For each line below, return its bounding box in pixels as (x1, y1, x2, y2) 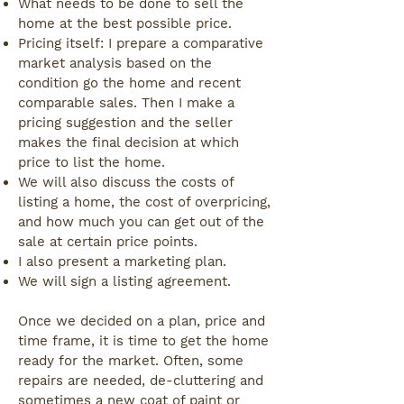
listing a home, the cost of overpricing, (18, 194, 271, 210)
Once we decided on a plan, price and (18, 313, 265, 329)
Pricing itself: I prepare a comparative (18, 35, 263, 51)
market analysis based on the (18, 55, 212, 71)
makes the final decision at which (18, 134, 239, 151)
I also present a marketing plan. (18, 253, 226, 270)
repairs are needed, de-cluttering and (18, 372, 263, 389)
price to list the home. (18, 154, 170, 170)
